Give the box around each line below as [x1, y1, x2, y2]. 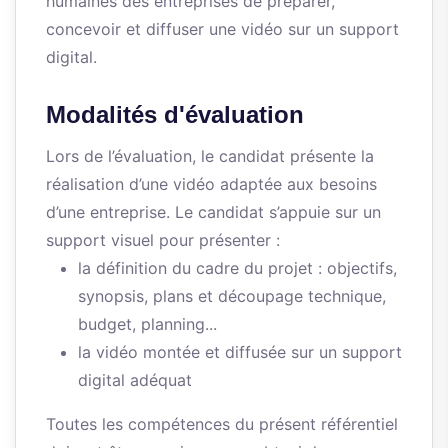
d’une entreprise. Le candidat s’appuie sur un [46, 202, 381, 223]
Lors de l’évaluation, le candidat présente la [46, 146, 374, 167]
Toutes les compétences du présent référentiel [46, 414, 398, 435]
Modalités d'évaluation [46, 101, 304, 129]
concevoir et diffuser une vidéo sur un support [46, 19, 399, 40]
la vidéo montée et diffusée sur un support [78, 342, 402, 363]
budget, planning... [78, 314, 217, 335]
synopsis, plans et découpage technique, [78, 286, 386, 307]
